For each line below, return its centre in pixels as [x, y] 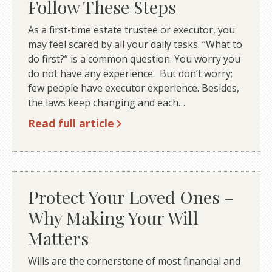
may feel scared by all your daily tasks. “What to [135, 44]
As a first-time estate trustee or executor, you [131, 29]
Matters [58, 238]
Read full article [71, 123]
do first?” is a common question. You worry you [134, 59]
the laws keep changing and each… [106, 102]
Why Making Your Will [113, 218]
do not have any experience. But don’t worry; [130, 73]
